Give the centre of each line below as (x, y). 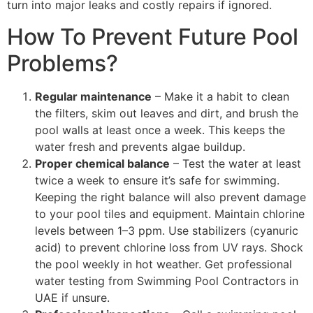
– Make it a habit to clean (220, 96)
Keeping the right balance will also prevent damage (170, 197)
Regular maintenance (93, 96)
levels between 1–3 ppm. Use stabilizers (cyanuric (167, 230)
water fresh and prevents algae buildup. (140, 146)
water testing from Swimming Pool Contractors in (167, 281)
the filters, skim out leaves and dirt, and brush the (167, 113)
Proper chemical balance (102, 163)
